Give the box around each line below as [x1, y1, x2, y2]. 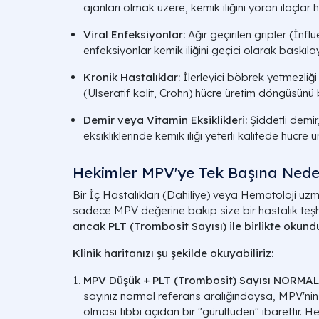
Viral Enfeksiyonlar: [83, 28, 185, 41]
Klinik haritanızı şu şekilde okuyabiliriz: [73, 246, 273, 260]
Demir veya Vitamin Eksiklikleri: [83, 113, 247, 127]
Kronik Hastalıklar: [83, 70, 180, 84]
